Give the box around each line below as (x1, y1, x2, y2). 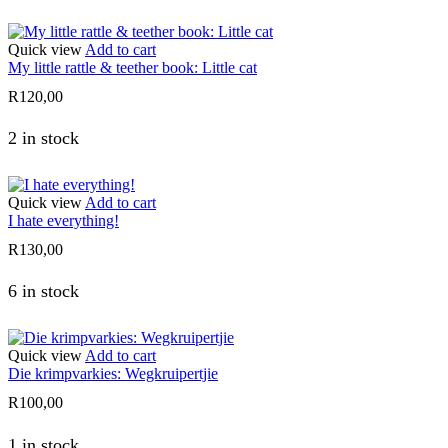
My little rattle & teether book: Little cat (8, 58, 257, 76)
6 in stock (8, 281, 79, 302)
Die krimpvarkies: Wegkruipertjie (8, 365, 218, 383)
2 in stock (8, 128, 79, 149)
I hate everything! (8, 211, 119, 229)
